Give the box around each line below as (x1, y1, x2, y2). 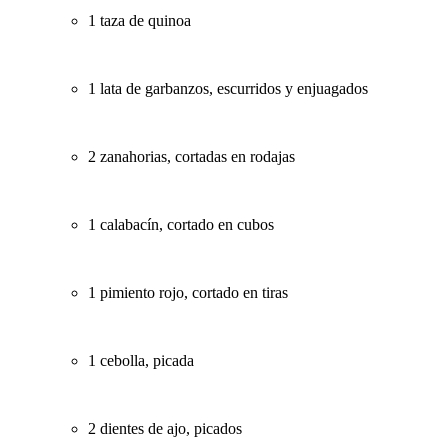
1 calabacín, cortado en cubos (88, 215, 274, 233)
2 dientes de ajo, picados (88, 419, 242, 437)
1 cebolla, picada (88, 351, 194, 369)
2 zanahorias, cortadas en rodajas (88, 147, 295, 165)
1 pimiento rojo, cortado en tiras (88, 283, 288, 301)
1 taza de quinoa (88, 11, 191, 29)
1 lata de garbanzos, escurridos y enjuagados (88, 79, 368, 97)
